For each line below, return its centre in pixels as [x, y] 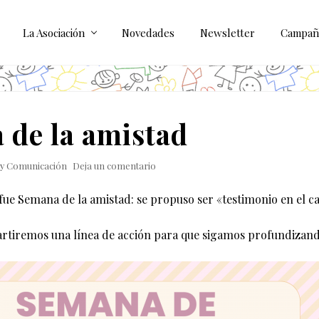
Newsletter [228, 32]
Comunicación [37, 166]
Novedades [148, 32]
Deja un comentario [114, 166]
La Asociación [54, 32]
